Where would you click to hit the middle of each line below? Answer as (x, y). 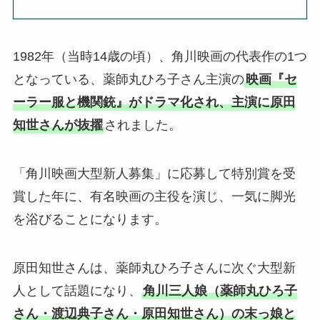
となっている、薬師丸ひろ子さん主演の (128, 79)
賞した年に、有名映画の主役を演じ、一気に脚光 (154, 196)
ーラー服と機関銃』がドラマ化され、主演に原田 (154, 102)
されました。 (142, 125)
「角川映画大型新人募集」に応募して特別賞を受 (154, 173)
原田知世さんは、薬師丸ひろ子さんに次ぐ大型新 (154, 267)
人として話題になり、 (77, 290)
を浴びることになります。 (90, 219)
